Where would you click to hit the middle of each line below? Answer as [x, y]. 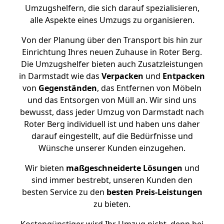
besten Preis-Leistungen [154, 192]
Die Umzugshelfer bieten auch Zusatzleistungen [112, 64]
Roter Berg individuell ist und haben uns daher [112, 124]
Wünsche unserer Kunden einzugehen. [112, 148]
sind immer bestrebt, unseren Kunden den [112, 180]
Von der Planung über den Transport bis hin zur [112, 40]
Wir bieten [45, 168]
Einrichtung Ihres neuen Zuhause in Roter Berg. [112, 52]
